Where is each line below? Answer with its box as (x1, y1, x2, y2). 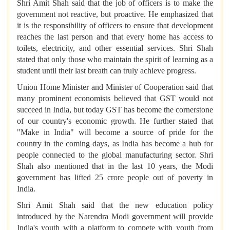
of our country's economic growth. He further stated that (17, 117, 213, 126)
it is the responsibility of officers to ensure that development (17, 21, 213, 30)
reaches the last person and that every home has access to (17, 32, 213, 42)
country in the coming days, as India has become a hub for (17, 139, 213, 148)
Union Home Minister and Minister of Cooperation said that (17, 83, 213, 92)
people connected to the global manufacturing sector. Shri (17, 150, 213, 160)
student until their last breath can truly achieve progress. (17, 66, 196, 75)
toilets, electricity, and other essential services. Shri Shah (17, 44, 213, 53)
